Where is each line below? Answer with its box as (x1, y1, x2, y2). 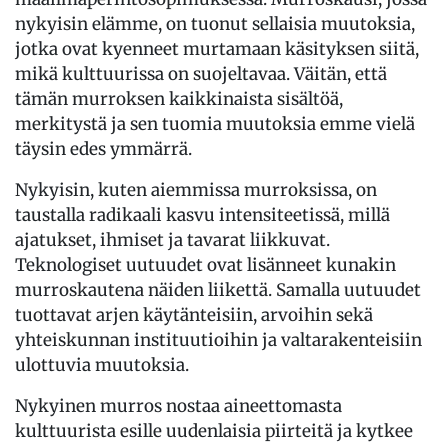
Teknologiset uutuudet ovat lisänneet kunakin (15, 253, 396, 276)
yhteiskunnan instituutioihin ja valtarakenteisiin (15, 328, 422, 351)
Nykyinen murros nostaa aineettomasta (15, 394, 342, 417)
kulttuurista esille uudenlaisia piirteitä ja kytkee (15, 419, 413, 442)
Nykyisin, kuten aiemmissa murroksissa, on (15, 178, 377, 201)
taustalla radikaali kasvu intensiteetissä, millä (15, 203, 390, 226)
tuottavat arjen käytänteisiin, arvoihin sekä (15, 303, 373, 326)
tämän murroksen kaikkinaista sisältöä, (15, 87, 343, 110)
